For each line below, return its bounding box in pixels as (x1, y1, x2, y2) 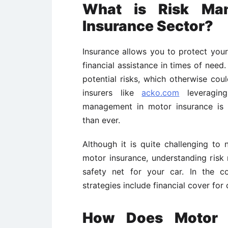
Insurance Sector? (82, 17, 213, 35)
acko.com (141, 88, 180, 98)
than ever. (82, 115, 120, 126)
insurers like (82, 88, 142, 98)
